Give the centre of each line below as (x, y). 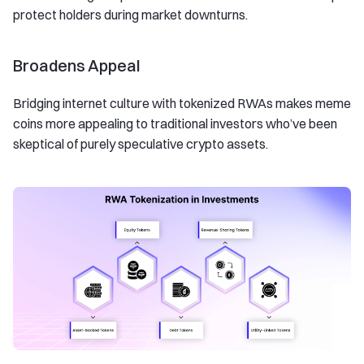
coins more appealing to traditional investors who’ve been (175, 124)
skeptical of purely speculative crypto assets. (141, 144)
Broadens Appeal (76, 66)
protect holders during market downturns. (130, 15)
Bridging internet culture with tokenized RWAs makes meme (182, 104)
